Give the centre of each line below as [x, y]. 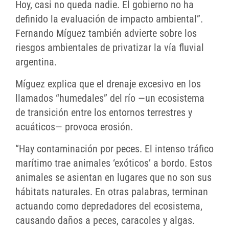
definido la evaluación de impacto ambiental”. [109, 19]
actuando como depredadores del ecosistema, [109, 206]
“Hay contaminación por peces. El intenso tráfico [114, 149]
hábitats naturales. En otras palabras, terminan [112, 192]
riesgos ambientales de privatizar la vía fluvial [110, 48]
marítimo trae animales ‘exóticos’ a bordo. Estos [114, 163]
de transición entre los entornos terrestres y [104, 113]
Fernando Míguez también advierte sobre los [106, 33]
